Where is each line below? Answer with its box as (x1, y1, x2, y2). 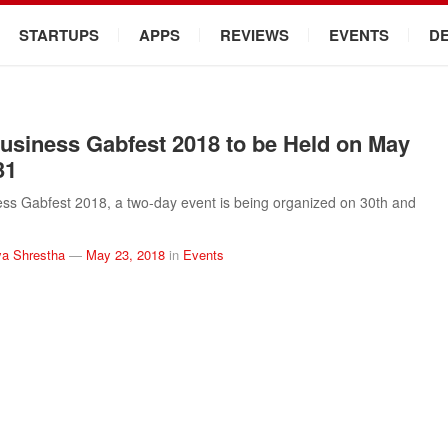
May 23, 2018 (86, 245, 165, 264)
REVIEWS (220, 24, 289, 46)
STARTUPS (19, 24, 99, 46)
